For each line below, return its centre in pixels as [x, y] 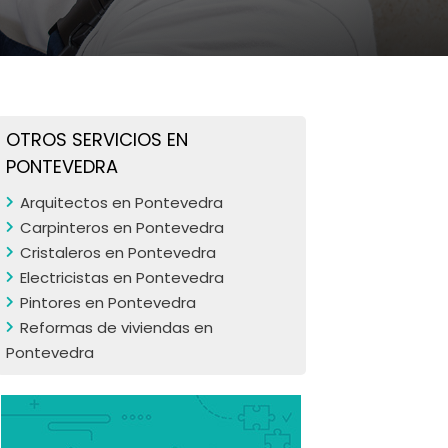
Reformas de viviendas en [116, 327]
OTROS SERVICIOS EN [97, 139]
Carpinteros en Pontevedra [122, 227]
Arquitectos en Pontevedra [121, 202]
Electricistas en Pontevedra [122, 277]
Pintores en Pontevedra [108, 302]
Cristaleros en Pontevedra [118, 252]
